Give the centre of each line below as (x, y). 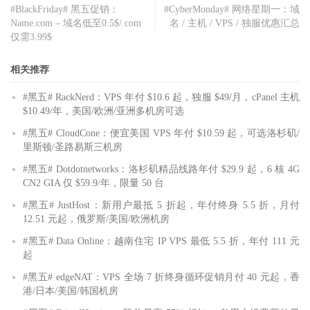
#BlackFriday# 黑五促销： (65, 10)
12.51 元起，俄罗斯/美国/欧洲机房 (96, 219)
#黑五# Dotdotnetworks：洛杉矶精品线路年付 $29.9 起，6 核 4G (161, 170)
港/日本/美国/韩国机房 (71, 291)
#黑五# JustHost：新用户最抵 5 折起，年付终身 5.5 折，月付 (161, 206)
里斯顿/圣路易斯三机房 (73, 147)
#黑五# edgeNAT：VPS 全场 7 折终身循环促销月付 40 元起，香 (161, 277)
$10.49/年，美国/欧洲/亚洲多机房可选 (103, 111)
